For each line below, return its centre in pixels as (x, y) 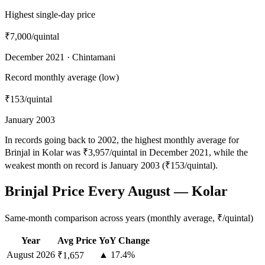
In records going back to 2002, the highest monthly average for (122, 140)
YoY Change (124, 240)
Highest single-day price (50, 15)
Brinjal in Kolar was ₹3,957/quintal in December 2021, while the (126, 153)
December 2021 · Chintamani (60, 57)
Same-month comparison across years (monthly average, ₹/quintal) (129, 218)
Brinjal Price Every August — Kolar (116, 191)
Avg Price (77, 240)
